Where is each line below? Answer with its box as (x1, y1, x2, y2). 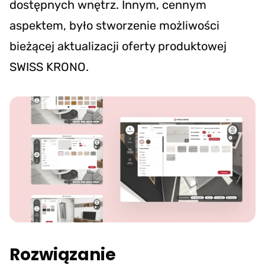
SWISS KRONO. (9, 59, 89, 74)
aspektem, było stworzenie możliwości (9, 18, 219, 33)
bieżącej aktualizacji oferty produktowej (9, 38, 227, 53)
